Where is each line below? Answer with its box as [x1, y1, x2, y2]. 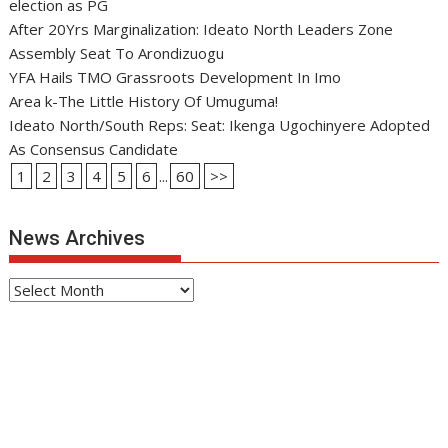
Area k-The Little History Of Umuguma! [9, 91, 279, 111]
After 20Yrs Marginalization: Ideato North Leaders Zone [9, 19, 394, 39]
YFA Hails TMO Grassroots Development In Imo [9, 67, 342, 87]
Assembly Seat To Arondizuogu [9, 43, 225, 63]
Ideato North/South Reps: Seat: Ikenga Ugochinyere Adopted [9, 115, 431, 135]
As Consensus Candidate [9, 139, 183, 159]
